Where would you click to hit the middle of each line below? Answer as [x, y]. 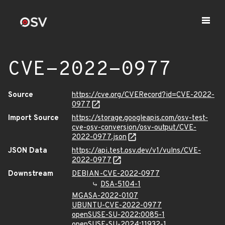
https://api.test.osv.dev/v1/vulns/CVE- [136, 151]
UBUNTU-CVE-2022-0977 [117, 206]
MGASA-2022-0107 [105, 196]
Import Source [33, 118]
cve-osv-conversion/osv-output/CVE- [134, 128]
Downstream [31, 174]
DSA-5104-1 [121, 185]
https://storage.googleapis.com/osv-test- [140, 118]
